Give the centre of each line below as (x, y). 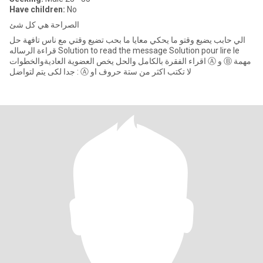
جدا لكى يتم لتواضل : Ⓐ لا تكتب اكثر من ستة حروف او (141, 72)
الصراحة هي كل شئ (44, 25)
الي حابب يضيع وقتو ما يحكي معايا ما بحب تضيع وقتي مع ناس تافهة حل (127, 40)
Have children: (37, 9)
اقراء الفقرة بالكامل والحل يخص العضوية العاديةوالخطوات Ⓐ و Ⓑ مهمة (108, 61)
